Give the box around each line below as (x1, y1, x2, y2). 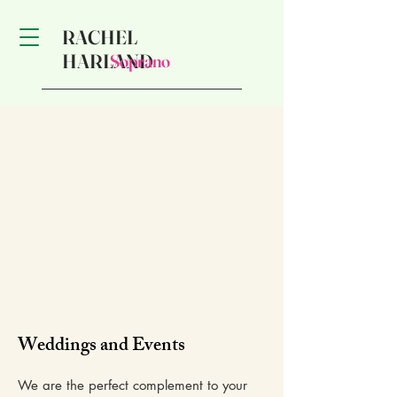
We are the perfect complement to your (18, 377, 247, 393)
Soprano (110, 50, 170, 72)
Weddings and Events (18, 331, 185, 363)
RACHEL (62, 25, 137, 50)
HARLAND (62, 49, 153, 74)
